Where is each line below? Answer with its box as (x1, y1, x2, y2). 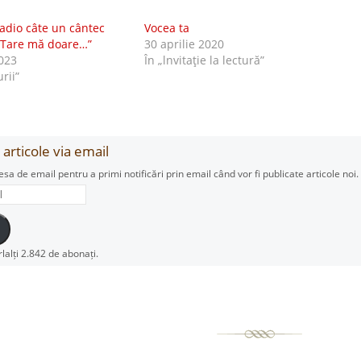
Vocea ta (143, 20, 189, 35)
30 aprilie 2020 (143, 36, 224, 52)
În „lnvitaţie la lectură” (143, 52, 264, 68)
